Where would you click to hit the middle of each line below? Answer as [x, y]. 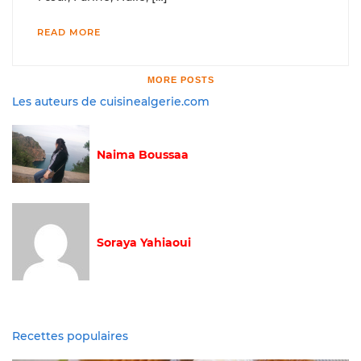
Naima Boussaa [143, 154]
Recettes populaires [70, 336]
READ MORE [69, 32]
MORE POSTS [180, 79]
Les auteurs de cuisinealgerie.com [111, 101]
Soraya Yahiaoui [144, 242]
